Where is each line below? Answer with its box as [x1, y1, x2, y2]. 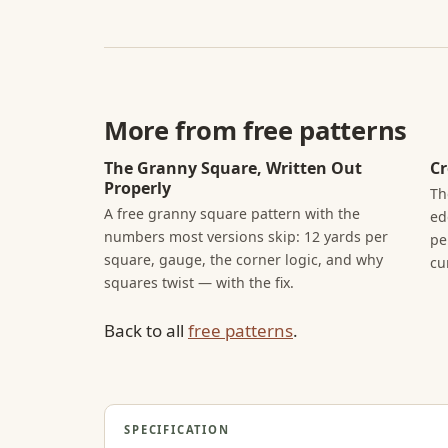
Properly [104, 176, 171, 199]
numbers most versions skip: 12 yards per [104, 227, 388, 247]
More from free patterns [104, 113, 407, 149]
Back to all [104, 318, 188, 342]
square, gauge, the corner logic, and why [104, 250, 383, 270]
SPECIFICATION [124, 421, 230, 437]
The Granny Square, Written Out [104, 156, 362, 179]
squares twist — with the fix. [104, 273, 294, 293]
